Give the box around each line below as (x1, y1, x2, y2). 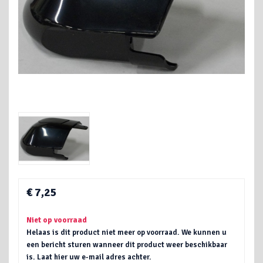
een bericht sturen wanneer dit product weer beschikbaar (26, 240, 228, 250)
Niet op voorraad (26, 215, 87, 225)
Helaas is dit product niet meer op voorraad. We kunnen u (26, 228, 227, 238)
